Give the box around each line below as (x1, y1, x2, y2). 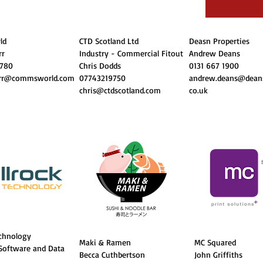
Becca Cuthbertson (79, 249, 145, 259)
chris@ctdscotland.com (79, 85, 161, 95)
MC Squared (194, 237, 239, 247)
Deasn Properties (189, 36, 249, 46)
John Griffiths (194, 249, 242, 259)
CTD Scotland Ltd (79, 36, 139, 46)
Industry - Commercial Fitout (79, 48, 183, 58)
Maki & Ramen (79, 237, 134, 247)
